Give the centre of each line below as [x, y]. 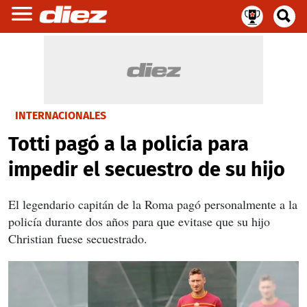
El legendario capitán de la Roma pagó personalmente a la [153, 204]
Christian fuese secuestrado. [78, 238]
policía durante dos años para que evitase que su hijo [139, 221]
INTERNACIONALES [61, 115]
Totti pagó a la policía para [128, 144]
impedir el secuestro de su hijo [147, 170]
